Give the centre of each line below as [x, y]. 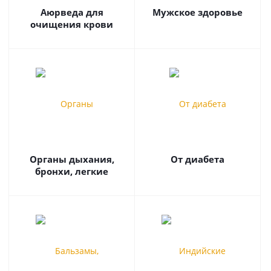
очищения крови [72, 24]
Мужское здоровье [198, 12]
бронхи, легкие [72, 171]
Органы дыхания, [72, 159]
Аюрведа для [72, 12]
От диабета [198, 159]
